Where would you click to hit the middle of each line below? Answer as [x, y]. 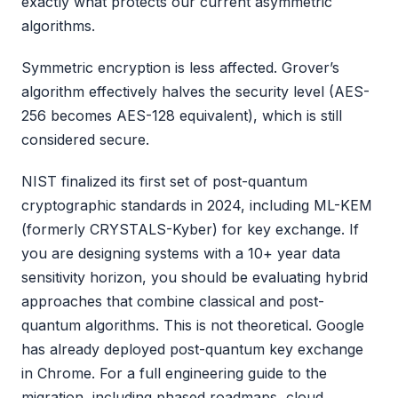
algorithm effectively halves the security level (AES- [195, 91]
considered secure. [85, 139]
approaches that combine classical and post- [173, 301]
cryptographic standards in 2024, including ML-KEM [197, 205]
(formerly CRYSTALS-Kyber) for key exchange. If [190, 229]
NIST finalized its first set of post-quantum [164, 181]
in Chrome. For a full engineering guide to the [174, 373]
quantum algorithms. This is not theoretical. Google [193, 325]
